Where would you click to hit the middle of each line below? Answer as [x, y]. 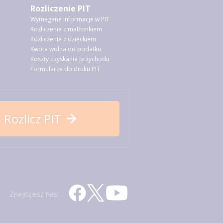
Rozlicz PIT [32, 118]
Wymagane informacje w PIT [70, 19]
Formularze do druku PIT [65, 69]
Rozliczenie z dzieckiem [63, 39]
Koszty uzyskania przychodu [70, 59]
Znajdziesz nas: [34, 194]
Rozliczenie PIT [60, 8]
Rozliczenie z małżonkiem [66, 29]
